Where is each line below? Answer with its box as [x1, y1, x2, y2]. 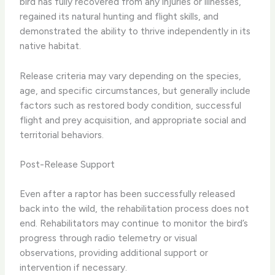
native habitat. [20, 39, 82, 52]
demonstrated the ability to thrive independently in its [20, 25, 251, 37]
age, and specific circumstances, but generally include [20, 84, 251, 96]
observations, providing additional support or [20, 246, 209, 258]
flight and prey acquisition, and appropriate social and [20, 114, 247, 126]
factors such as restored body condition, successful [20, 99, 242, 111]
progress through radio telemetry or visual [20, 231, 198, 244]
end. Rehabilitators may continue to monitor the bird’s [20, 217, 249, 229]
